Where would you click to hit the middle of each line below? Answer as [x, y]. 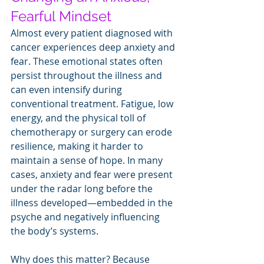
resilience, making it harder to [78, 146]
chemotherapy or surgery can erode [93, 132]
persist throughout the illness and [88, 75]
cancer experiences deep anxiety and [94, 47]
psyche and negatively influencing [86, 217]
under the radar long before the [83, 188]
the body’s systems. [55, 231]
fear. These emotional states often [88, 61]
